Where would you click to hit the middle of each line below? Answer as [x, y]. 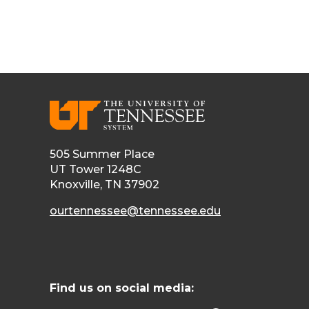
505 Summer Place [102, 154]
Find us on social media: [122, 288]
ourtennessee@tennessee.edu [135, 211]
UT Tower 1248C [96, 170]
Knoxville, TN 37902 [104, 185]
